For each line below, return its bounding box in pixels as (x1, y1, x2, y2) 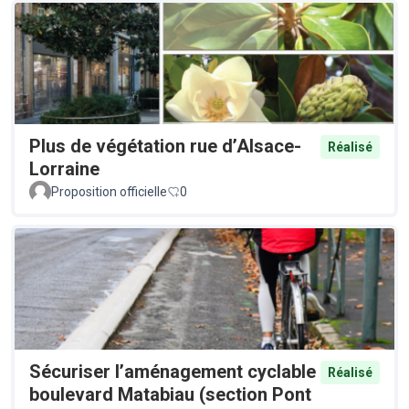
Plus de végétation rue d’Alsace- (29, 134, 301, 157)
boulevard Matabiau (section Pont (29, 383, 311, 406)
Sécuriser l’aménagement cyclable (29, 361, 316, 383)
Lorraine (29, 157, 100, 180)
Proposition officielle (51, 184, 167, 199)
